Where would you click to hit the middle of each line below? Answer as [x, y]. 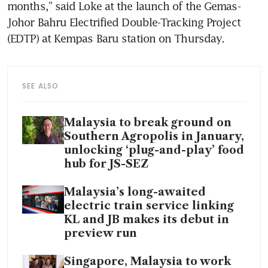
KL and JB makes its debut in [147, 220]
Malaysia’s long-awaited [135, 192]
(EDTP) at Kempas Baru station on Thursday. [116, 39]
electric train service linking [149, 206]
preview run [100, 234]
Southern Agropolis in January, [154, 137]
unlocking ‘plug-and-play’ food [154, 150]
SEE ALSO [41, 86]
